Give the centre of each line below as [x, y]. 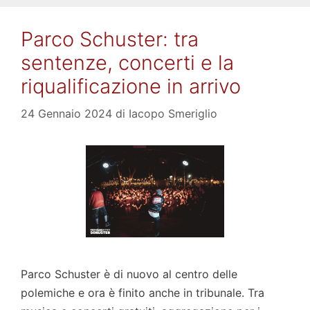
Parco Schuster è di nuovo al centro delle [129, 274]
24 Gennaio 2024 [66, 113]
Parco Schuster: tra [110, 39]
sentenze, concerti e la [127, 62]
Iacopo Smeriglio [173, 113]
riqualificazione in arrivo [131, 86]
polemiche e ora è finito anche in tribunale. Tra [143, 292]
